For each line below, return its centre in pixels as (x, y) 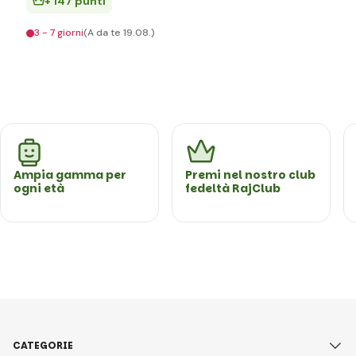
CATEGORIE (43, 345)
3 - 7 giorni (59, 33)
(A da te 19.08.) (119, 33)
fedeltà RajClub (233, 188)
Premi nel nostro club (250, 175)
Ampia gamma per (70, 175)
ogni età (39, 188)
